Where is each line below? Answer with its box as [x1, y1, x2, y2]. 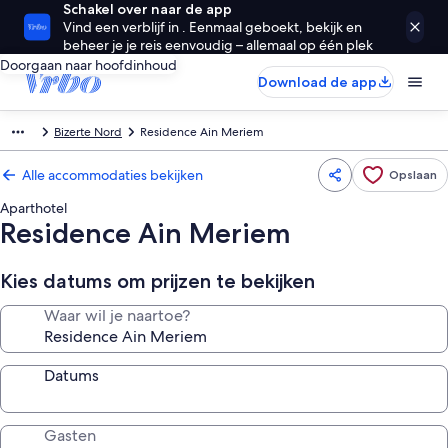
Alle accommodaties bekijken [22, 166, 203, 184]
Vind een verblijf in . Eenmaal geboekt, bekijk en [63, 18, 363, 36]
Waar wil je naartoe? [44, 305, 190, 326]
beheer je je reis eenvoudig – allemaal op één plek [63, 36, 374, 54]
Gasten [44, 425, 96, 446]
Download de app [258, 73, 377, 91]
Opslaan [389, 167, 437, 182]
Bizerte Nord [54, 124, 122, 140]
